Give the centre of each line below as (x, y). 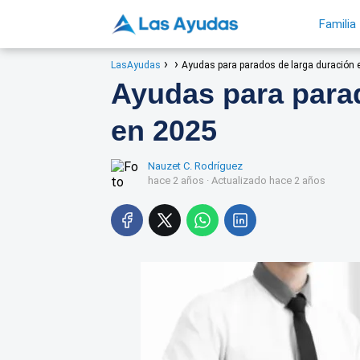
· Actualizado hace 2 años (265, 180)
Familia (337, 24)
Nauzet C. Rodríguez (195, 166)
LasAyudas (136, 65)
